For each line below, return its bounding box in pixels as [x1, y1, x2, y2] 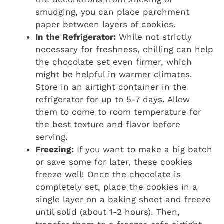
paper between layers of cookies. [35, 19, 176, 30]
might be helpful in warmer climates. [35, 69, 192, 80]
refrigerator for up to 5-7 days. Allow [35, 94, 190, 105]
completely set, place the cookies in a [35, 182, 197, 192]
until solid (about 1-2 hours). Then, [35, 207, 180, 217]
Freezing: [35, 144, 74, 155]
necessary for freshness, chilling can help [35, 44, 213, 55]
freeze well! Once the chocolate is [35, 169, 181, 180]
